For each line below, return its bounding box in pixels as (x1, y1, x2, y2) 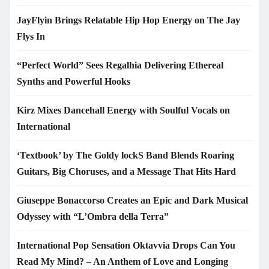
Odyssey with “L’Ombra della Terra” (17, 211, 169, 222)
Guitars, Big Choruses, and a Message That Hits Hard (17, 166, 236, 177)
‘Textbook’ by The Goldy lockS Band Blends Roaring (17, 150, 234, 161)
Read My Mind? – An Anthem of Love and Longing (17, 256, 228, 267)
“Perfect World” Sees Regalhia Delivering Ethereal (17, 60, 223, 71)
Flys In (17, 31, 45, 42)
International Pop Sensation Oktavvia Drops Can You (17, 240, 235, 251)
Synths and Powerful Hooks (17, 76, 130, 87)
